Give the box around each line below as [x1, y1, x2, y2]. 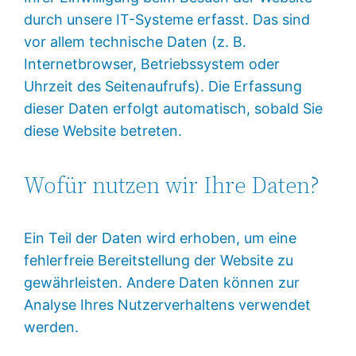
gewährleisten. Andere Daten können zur [24, 273, 300, 291]
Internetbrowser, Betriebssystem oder [24, 56, 281, 73]
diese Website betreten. [24, 122, 183, 140]
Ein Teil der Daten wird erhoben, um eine [24, 229, 297, 246]
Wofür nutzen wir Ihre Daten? [24, 169, 320, 200]
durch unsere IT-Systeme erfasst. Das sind [24, 11, 311, 29]
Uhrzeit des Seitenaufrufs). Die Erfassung [24, 78, 303, 95]
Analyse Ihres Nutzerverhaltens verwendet [24, 296, 311, 313]
